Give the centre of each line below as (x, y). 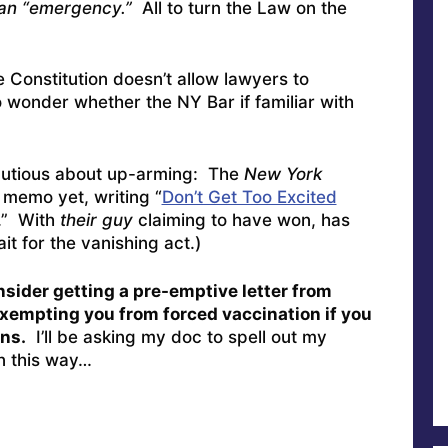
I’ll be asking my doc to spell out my (176, 337)
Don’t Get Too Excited (249, 196)
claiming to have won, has (241, 219)
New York (282, 173)
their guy (96, 219)
